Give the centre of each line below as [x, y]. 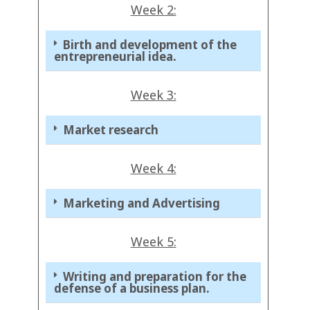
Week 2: [153, 10]
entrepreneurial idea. [115, 57]
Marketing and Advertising [142, 203]
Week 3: [153, 95]
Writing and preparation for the [155, 277]
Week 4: [153, 168]
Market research [111, 130]
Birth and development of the [150, 45]
